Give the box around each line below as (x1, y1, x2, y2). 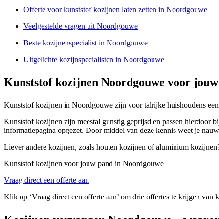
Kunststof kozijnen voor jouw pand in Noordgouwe (4, 159, 164, 168)
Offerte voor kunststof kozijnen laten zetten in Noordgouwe (23, 5, 207, 14)
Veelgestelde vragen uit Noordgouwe (23, 22, 138, 30)
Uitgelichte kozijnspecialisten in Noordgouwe (23, 55, 164, 64)
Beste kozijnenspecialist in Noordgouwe (23, 38, 148, 47)
